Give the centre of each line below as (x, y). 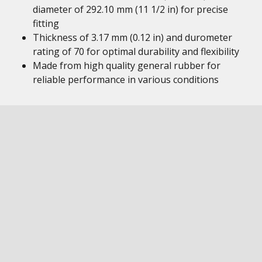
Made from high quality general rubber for (127, 65)
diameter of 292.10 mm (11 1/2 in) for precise (130, 9)
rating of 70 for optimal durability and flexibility (136, 51)
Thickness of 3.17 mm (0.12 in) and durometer (132, 37)
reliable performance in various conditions (126, 80)
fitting (46, 23)
